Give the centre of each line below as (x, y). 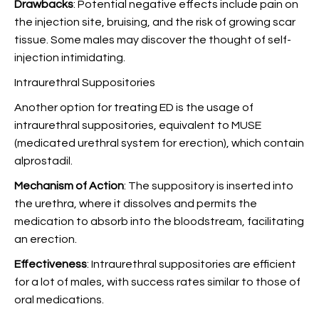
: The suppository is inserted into (209, 186)
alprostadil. (43, 161)
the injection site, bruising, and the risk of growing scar (155, 22)
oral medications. (59, 300)
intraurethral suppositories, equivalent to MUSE (138, 125)
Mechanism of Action (69, 186)
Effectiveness (51, 264)
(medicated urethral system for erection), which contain (159, 143)
